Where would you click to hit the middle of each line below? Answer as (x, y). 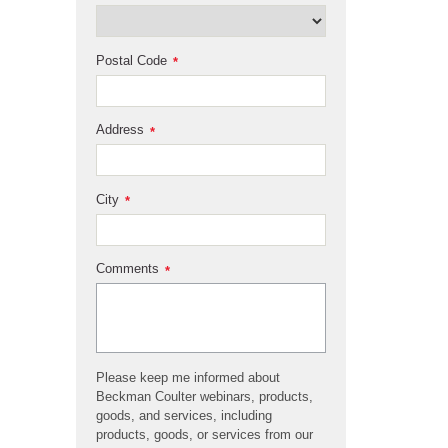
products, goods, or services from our (204, 435)
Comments (127, 269)
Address (120, 130)
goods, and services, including (184, 416)
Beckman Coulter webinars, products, (204, 397)
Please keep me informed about (188, 378)
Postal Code (131, 60)
